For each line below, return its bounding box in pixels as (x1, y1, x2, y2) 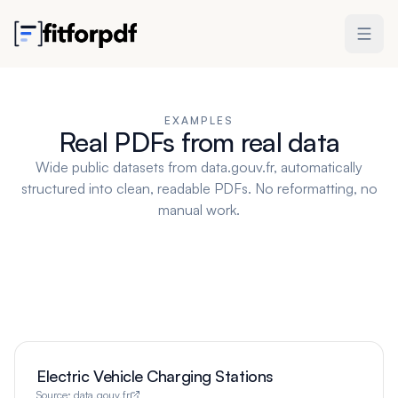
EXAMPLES (163, 114, 235, 127)
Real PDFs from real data (59, 125, 339, 158)
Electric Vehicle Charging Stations (36, 366, 274, 386)
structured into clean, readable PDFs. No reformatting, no (20, 179, 378, 197)
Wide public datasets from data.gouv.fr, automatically (36, 158, 362, 176)
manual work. (158, 201, 240, 219)
